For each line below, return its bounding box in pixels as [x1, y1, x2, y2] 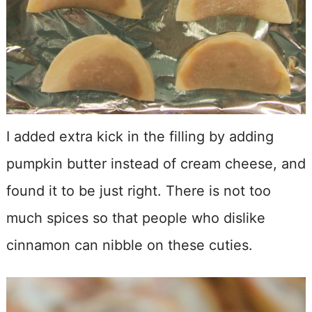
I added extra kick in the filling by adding [6, 128, 274, 145]
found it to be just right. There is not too [6, 182, 271, 199]
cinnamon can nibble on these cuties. [6, 237, 253, 253]
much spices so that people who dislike [6, 210, 265, 226]
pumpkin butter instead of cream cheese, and [6, 155, 306, 172]
